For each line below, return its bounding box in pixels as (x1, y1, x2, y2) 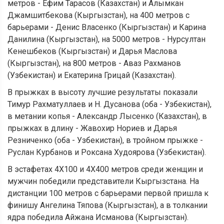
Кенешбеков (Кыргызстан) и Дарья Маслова (7, 46, 177, 56)
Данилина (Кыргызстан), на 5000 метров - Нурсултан (7, 34, 205, 44)
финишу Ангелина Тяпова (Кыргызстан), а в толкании (7, 200, 207, 210)
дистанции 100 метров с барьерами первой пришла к (7, 188, 208, 198)
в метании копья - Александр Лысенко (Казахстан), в (7, 111, 207, 121)
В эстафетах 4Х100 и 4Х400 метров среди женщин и (7, 164, 203, 174)
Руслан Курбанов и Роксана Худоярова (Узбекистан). (7, 147, 206, 157)
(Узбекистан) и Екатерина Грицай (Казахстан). (7, 70, 176, 80)
